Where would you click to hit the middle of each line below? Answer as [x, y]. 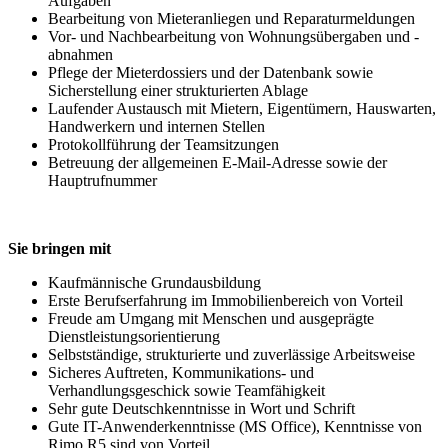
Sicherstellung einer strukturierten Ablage [178, 90]
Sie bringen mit [59, 248]
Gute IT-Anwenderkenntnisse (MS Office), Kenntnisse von [235, 426]
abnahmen [80, 54]
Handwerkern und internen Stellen [156, 126]
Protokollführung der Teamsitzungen [163, 144]
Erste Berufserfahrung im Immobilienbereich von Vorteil [225, 300]
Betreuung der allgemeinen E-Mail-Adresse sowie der [217, 162]
